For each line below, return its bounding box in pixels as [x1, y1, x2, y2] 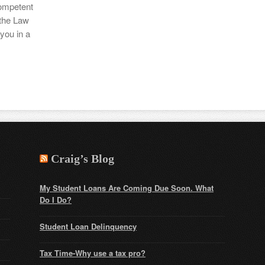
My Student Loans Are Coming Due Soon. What [40, 182, 214, 193]
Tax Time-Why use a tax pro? [40, 247, 146, 258]
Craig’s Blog [51, 152, 114, 165]
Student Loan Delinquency [40, 221, 137, 232]
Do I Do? [40, 194, 72, 205]
